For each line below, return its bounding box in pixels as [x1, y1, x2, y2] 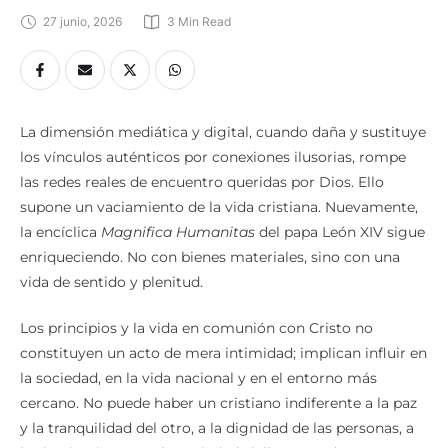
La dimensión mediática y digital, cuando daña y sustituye [20, 123, 426, 142]
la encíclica [20, 223, 101, 242]
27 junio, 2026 [43, 14, 122, 30]
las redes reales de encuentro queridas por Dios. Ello [20, 173, 384, 192]
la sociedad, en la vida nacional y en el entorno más [20, 369, 377, 388]
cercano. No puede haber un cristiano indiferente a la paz [20, 394, 417, 413]
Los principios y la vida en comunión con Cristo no [20, 319, 373, 338]
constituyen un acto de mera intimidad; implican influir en [20, 344, 427, 363]
